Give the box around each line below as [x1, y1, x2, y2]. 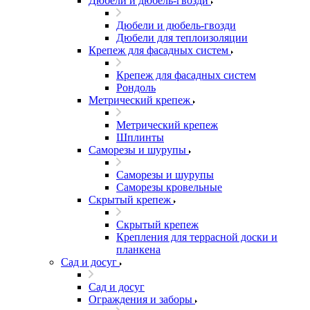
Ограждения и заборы [89, 293, 192, 305]
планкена [116, 244, 161, 255]
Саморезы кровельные [116, 181, 222, 193]
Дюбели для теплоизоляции [116, 32, 248, 44]
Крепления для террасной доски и [116, 231, 277, 243]
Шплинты [116, 131, 164, 143]
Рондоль [116, 82, 156, 93]
